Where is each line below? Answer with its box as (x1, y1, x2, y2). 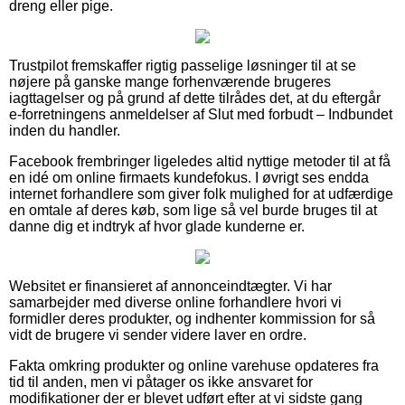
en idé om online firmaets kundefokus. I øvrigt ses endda (9, 169, 369, 185)
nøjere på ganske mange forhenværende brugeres (9, 73, 331, 89)
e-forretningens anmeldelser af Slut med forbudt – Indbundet (9, 106, 392, 122)
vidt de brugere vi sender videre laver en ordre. (9, 326, 306, 343)
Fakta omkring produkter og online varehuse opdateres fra (9, 357, 379, 373)
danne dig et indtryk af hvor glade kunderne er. (9, 218, 305, 234)
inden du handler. (9, 122, 120, 138)
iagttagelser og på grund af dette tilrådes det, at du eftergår (9, 89, 381, 106)
